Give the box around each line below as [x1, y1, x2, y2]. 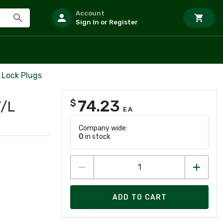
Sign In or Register [76, 18, 138, 26]
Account [76, 9, 105, 17]
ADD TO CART [112, 193, 167, 202]
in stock [84, 132, 111, 141]
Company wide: [79, 124, 127, 132]
